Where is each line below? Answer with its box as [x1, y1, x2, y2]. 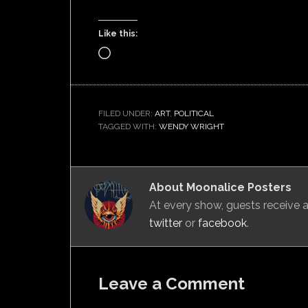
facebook [198, 217, 247, 230]
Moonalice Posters [186, 181, 291, 194]
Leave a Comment [98, 274, 245, 294]
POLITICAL [174, 109, 214, 118]
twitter [149, 217, 182, 230]
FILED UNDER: [98, 109, 155, 118]
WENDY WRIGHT [159, 122, 224, 131]
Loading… [110, 48, 157, 61]
